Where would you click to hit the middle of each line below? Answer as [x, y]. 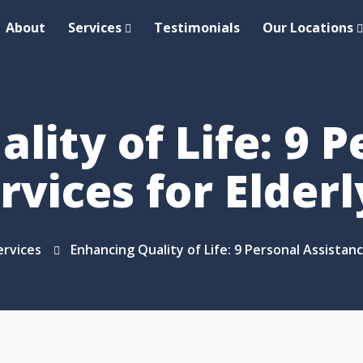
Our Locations [307, 28]
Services [94, 28]
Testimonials [196, 28]
